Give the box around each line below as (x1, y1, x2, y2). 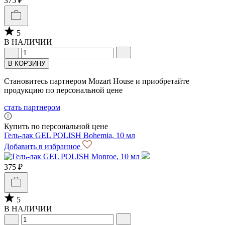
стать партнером (4, 103, 60, 112)
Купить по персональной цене (4, 122, 108, 131)
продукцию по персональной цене (4, 86, 123, 95)
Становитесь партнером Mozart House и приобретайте (4, 77, 189, 86)
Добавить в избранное (4, 142, 82, 151)
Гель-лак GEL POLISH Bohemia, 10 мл (4, 131, 135, 140)
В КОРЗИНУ (8, 60, 45, 68)
